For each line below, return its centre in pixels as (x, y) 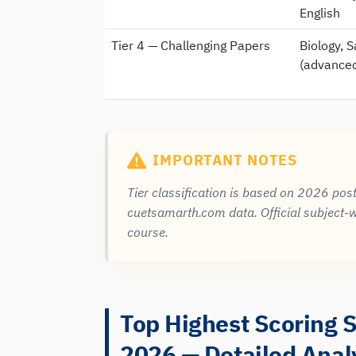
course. (148, 232)
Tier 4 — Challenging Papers (191, 45)
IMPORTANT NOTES (225, 160)
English (320, 12)
